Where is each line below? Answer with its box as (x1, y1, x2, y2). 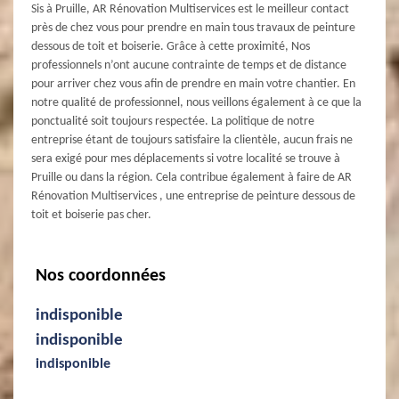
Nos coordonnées (36, 266, 166, 285)
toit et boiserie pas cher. (31, 208, 151, 222)
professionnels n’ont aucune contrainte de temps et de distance (31, 58, 346, 72)
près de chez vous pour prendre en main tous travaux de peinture (31, 20, 355, 35)
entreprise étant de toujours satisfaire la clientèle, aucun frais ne (31, 133, 353, 147)
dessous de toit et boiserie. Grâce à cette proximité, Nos (31, 39, 310, 53)
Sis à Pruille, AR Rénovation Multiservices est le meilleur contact (31, 2, 349, 16)
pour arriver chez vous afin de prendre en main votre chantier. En (31, 77, 355, 91)
